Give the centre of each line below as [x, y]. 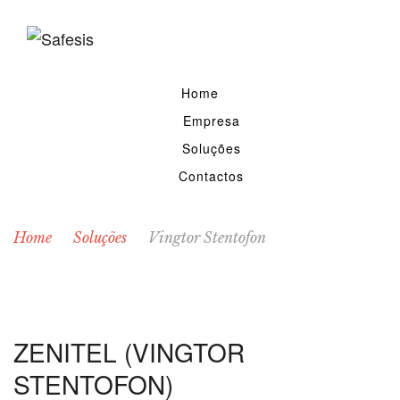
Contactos [211, 175]
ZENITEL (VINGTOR [129, 351]
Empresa [211, 120]
